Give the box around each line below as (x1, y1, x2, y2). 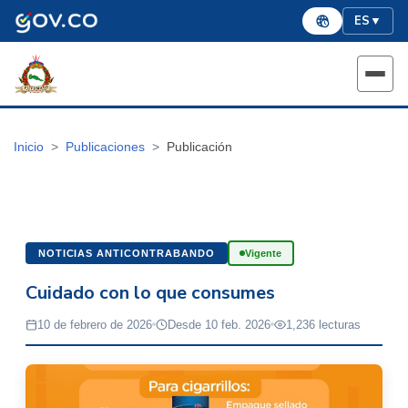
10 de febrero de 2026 (37, 317, 152, 331)
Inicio (14, 139, 44, 154)
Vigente (245, 247, 282, 259)
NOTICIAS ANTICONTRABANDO (37, 247, 216, 259)
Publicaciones (66, 139, 145, 154)
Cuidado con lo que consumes (25, 280, 275, 305)
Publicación (167, 139, 232, 154)
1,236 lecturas (286, 317, 361, 331)
